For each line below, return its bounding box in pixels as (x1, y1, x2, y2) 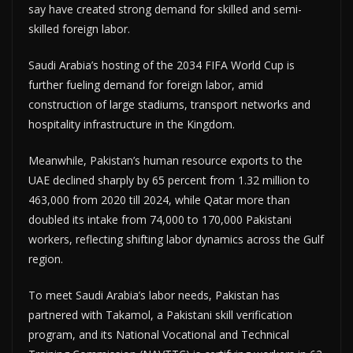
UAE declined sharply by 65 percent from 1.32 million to (28, 172, 310, 188)
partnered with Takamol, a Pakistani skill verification (28, 307, 292, 322)
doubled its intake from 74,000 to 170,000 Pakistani (28, 211, 292, 227)
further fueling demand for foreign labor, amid (28, 76, 263, 92)
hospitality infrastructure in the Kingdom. (28, 116, 235, 132)
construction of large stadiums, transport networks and (28, 96, 310, 112)
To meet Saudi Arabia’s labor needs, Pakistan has (28, 287, 280, 303)
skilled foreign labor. (28, 20, 130, 36)
